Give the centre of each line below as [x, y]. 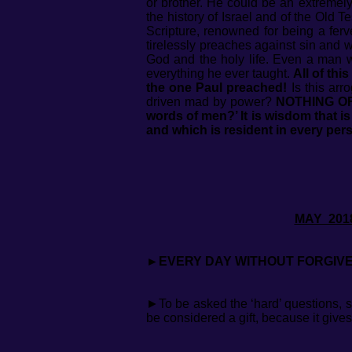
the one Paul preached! [217, 88]
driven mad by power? [211, 102]
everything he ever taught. [220, 73]
